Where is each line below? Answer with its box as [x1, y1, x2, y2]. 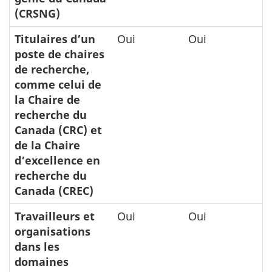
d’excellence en [15, 153, 100, 168]
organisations [15, 224, 90, 239]
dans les [15, 239, 59, 254]
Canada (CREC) [15, 183, 93, 198]
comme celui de [15, 77, 101, 92]
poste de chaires [15, 47, 104, 61]
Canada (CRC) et [15, 123, 102, 137]
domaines [15, 254, 69, 269]
